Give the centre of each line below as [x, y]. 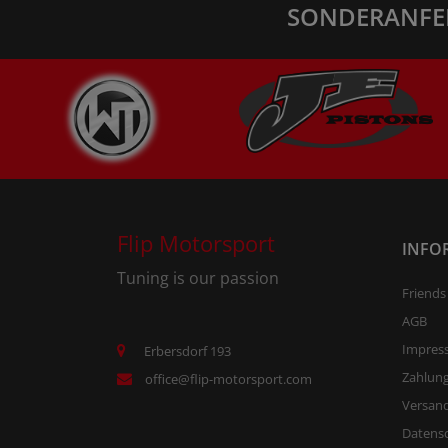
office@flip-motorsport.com [228, 379]
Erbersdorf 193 [187, 351]
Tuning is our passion [198, 278]
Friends [424, 293]
